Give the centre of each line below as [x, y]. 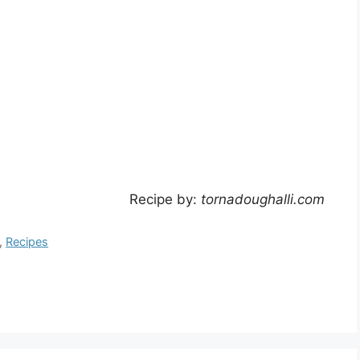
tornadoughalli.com [263, 199]
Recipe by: [165, 199]
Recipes [27, 241]
